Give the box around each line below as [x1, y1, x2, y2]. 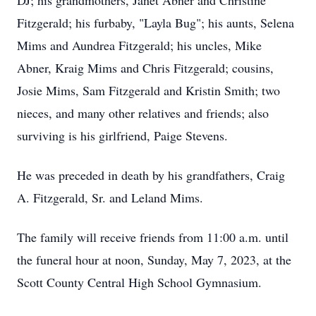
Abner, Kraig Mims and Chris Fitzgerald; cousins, [17, 59, 274, 76]
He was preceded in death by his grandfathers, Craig [17, 166, 285, 183]
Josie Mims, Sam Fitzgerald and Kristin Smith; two [17, 82, 280, 99]
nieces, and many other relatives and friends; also [17, 104, 269, 121]
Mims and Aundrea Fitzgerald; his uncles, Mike [17, 37, 262, 54]
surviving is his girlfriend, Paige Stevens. [17, 127, 228, 144]
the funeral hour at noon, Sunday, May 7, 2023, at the [17, 251, 291, 268]
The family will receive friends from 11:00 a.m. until [17, 229, 288, 245]
